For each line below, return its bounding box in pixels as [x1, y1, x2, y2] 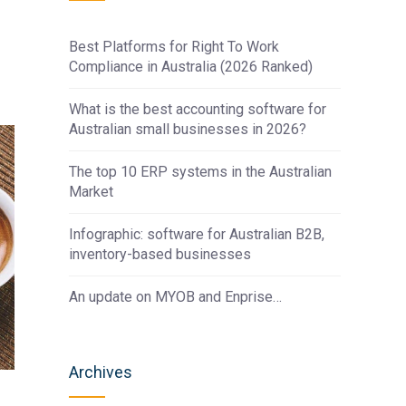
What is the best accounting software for [69, 101, 326, 118]
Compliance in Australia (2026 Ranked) [69, 58, 313, 75]
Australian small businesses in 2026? [69, 121, 306, 138]
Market [69, 183, 113, 200]
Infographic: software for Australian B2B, [69, 226, 324, 243]
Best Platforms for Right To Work [69, 38, 279, 55]
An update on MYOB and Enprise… [69, 288, 282, 305]
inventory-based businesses [69, 246, 251, 263]
